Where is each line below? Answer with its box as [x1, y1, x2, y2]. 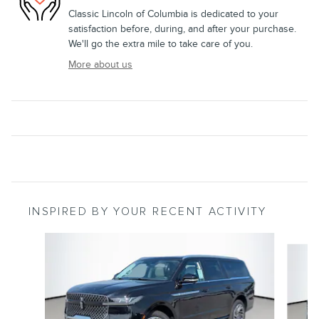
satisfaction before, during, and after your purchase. [68, 22, 296, 35]
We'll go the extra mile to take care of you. [68, 37, 253, 50]
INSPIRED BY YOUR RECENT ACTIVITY [28, 204, 267, 219]
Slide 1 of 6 [11, 233, 58, 246]
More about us [68, 58, 132, 70]
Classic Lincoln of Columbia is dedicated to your [68, 7, 278, 20]
